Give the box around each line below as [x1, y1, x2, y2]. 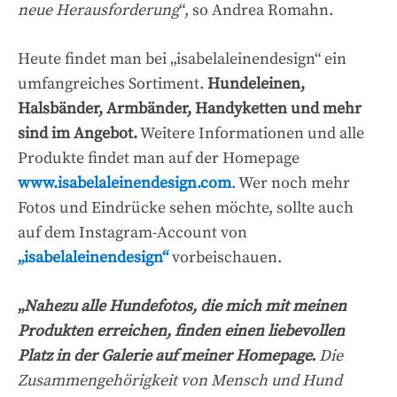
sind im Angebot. [18, 122, 137, 144]
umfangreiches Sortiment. [18, 73, 207, 94]
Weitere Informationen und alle [137, 122, 364, 144]
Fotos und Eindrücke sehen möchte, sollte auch [18, 197, 354, 218]
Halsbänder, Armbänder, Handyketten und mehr [18, 97, 362, 119]
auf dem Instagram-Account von [18, 222, 247, 243]
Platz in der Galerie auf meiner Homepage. [18, 345, 315, 366]
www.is [18, 172, 69, 193]
